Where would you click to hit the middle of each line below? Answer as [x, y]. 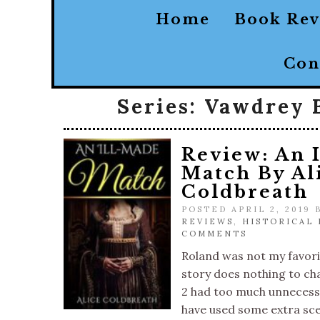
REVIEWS [207, 221]
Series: [160, 106]
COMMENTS [214, 234]
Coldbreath [245, 192]
